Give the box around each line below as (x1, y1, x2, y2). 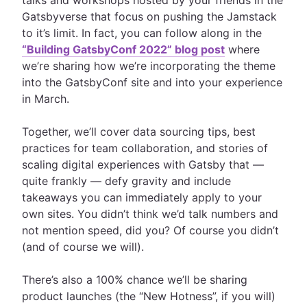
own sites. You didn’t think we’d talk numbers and (22, 207, 278, 221)
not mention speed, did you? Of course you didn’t (22, 223, 279, 237)
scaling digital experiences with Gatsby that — (22, 158, 264, 171)
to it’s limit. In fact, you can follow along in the (22, 26, 262, 40)
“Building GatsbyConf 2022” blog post (22, 42, 225, 56)
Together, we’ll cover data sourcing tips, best (22, 125, 256, 138)
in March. (22, 92, 73, 106)
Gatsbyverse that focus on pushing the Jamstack (22, 10, 277, 23)
